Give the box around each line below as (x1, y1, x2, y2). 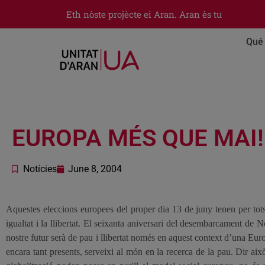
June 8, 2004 (68, 163, 122, 174)
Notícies (23, 163, 57, 174)
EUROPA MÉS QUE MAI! (12, 124, 264, 152)
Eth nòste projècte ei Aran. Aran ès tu (66, 8, 222, 20)
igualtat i (6, 218, 41, 229)
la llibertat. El (41, 218, 92, 229)
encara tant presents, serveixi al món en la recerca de (6, 247, 208, 257)
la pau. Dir (207, 247, 248, 257)
